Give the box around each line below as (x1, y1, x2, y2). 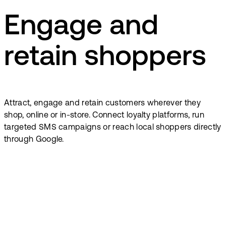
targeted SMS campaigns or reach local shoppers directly (4, 123, 221, 132)
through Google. (4, 135, 64, 144)
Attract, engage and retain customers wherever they (4, 99, 201, 107)
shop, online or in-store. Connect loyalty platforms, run (4, 111, 204, 120)
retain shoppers (4, 44, 206, 73)
